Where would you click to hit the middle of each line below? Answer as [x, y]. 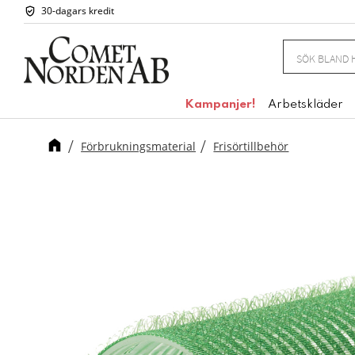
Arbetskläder [305, 104]
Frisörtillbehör [251, 146]
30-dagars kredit [77, 11]
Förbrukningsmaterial [139, 146]
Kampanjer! [220, 104]
